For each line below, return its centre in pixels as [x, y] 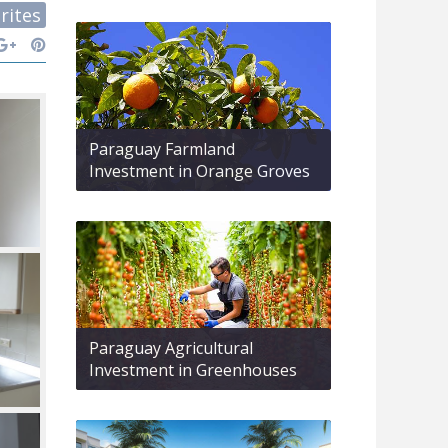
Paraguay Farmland [162, 148]
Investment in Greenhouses [193, 370]
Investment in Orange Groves [199, 170]
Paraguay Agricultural [171, 348]
